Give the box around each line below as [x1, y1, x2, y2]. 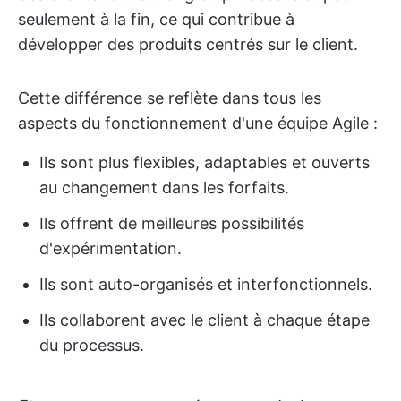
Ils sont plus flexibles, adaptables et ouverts [39, 153, 370, 172]
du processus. [39, 336, 144, 354]
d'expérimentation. [39, 239, 182, 258]
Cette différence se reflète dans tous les [18, 89, 321, 107]
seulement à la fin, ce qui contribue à [18, 10, 294, 29]
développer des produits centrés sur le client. [18, 35, 358, 54]
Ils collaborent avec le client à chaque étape [39, 311, 370, 329]
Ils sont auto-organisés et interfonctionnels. [39, 275, 372, 294]
